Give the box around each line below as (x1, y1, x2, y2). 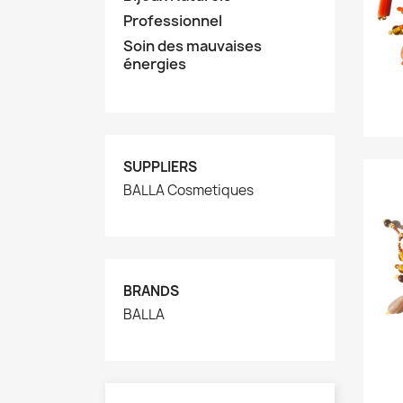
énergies (123, 54, 186, 74)
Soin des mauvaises (123, 36, 262, 56)
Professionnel (123, 11, 222, 31)
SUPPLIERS (123, 157, 197, 176)
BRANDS (123, 282, 179, 300)
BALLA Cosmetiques (123, 181, 254, 200)
